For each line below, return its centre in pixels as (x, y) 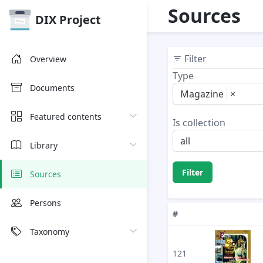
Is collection (199, 123)
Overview (48, 59)
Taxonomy (50, 232)
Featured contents (66, 117)
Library (44, 145)
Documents (52, 88)
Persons (45, 203)
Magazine (202, 94)
